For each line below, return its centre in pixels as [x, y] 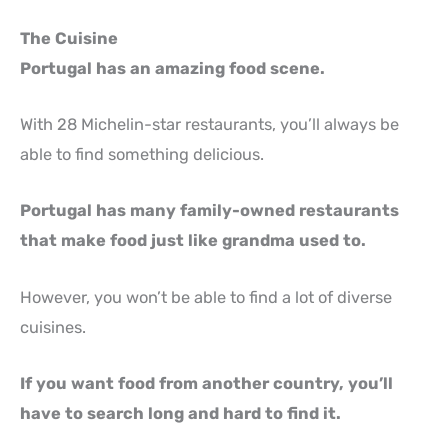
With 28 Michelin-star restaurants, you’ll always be [209, 124]
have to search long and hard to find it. [180, 413]
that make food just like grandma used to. [193, 241]
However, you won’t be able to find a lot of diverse [206, 297]
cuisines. [53, 327]
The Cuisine [69, 38]
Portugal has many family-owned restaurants [209, 211]
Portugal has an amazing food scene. [172, 68]
